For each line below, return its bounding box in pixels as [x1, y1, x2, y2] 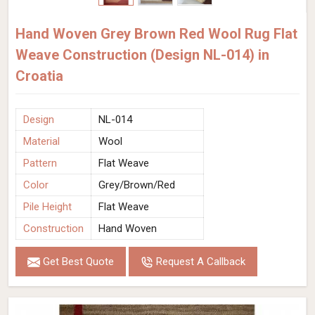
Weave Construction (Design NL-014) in [15, 46, 269, 63]
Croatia [15, 67, 63, 84]
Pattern [23, 157, 57, 169]
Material [23, 135, 60, 148]
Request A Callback [153, 255, 245, 268]
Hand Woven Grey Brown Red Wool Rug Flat [15, 25, 297, 42]
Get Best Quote [40, 255, 114, 268]
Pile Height [23, 200, 72, 213]
